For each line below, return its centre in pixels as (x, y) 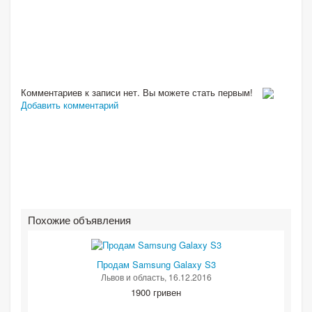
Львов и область (132, 277)
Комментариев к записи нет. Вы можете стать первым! (138, 92)
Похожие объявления (79, 220)
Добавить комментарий (70, 105)
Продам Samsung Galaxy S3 (156, 265)
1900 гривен (156, 292)
